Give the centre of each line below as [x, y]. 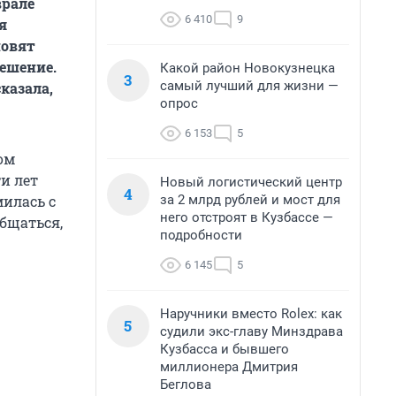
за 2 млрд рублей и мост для [250, 200]
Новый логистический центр [251, 182]
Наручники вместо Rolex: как [251, 314]
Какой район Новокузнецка [247, 68]
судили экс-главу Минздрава [251, 331]
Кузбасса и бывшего [225, 349]
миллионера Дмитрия [229, 367]
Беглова [186, 385]
